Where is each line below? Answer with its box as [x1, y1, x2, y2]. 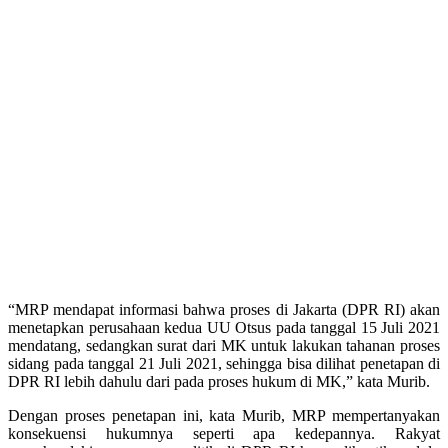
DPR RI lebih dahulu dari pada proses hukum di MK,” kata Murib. [8, 372, 430, 390]
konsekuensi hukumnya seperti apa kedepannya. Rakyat [8, 424, 440, 442]
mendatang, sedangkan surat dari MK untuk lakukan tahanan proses [8, 336, 440, 354]
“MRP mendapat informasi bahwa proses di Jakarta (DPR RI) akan [8, 300, 440, 318]
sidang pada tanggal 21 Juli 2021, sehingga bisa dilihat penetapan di [8, 354, 440, 372]
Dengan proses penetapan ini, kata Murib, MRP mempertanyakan [8, 406, 440, 424]
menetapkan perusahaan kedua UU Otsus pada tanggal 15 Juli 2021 [8, 318, 440, 336]
